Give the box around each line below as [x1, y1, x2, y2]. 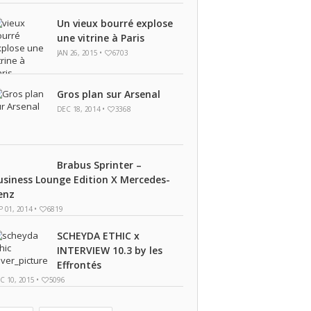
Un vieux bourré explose [56, 17, 173, 30]
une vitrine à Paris [56, 31, 144, 44]
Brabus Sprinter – [56, 158, 142, 171]
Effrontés [56, 258, 101, 271]
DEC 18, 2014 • [56, 104, 107, 114]
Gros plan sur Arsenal [56, 87, 160, 101]
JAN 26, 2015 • [56, 48, 104, 58]
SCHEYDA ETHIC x [56, 229, 140, 242]
